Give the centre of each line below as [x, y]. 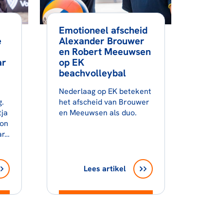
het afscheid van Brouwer [104, 102]
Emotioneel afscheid [103, 30]
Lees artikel [104, 168]
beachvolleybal [92, 73]
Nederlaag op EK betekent [105, 91]
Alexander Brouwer [101, 41]
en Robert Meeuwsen [105, 51]
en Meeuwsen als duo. [98, 112]
